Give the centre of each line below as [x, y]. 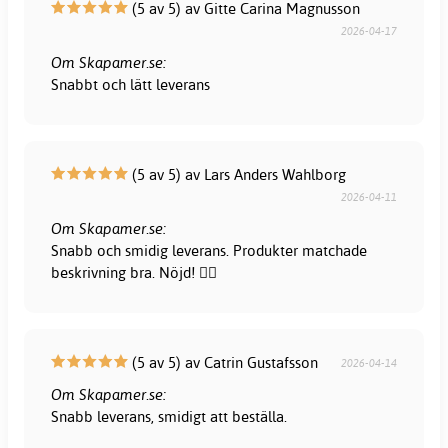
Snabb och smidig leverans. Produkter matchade [209, 250]
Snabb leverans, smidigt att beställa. [169, 416]
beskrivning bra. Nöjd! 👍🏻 [134, 272]
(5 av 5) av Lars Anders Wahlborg [237, 174]
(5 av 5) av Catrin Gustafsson [223, 362]
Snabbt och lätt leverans [131, 84]
